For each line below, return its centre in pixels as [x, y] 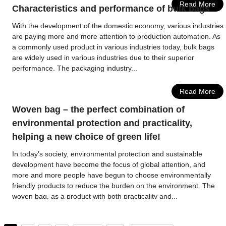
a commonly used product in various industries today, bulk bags [114, 47]
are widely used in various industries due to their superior [103, 58]
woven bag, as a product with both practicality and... [95, 196]
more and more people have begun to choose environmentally [112, 175]
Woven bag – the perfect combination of [99, 109]
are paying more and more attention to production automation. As [117, 36]
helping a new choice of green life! [87, 137]
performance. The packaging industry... [75, 68]
